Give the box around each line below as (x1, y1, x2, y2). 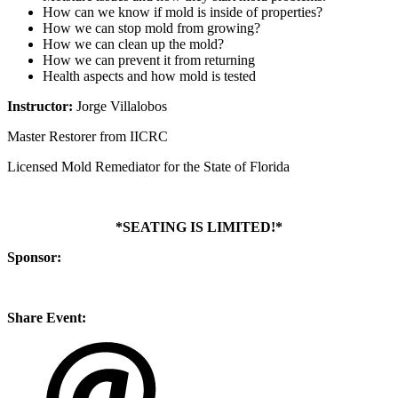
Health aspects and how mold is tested (43, 68, 256, 84)
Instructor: (7, 99, 73, 115)
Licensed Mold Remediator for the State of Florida (7, 159, 290, 175)
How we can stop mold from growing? (43, 20, 260, 36)
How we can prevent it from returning (43, 52, 255, 68)
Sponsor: (7, 250, 61, 266)
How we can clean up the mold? (43, 36, 224, 52)
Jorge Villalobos (73, 99, 167, 115)
